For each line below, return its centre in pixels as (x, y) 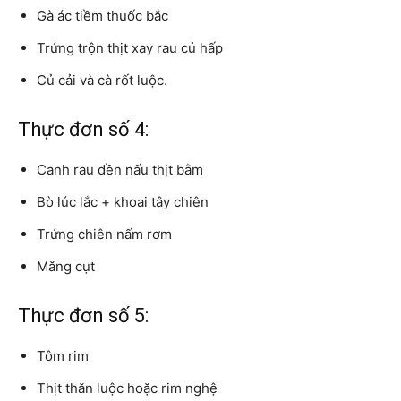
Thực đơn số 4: (83, 129)
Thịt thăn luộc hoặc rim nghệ (127, 388)
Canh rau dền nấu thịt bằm (120, 169)
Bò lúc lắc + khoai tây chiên (123, 201)
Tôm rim (63, 355)
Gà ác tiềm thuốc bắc (102, 15)
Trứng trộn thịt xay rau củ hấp (130, 47)
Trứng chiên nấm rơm (104, 234)
